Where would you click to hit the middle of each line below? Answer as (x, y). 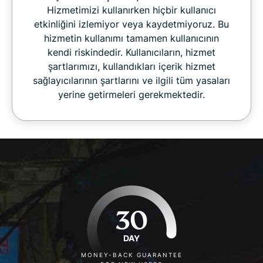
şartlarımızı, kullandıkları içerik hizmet (131, 66)
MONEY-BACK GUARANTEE (131, 254)
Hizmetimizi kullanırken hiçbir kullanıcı (131, 10)
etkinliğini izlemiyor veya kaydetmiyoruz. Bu (131, 24)
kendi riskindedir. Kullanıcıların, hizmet (131, 52)
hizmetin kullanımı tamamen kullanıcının (131, 38)
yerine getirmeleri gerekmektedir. (131, 94)
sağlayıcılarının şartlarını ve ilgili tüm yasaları (131, 80)
